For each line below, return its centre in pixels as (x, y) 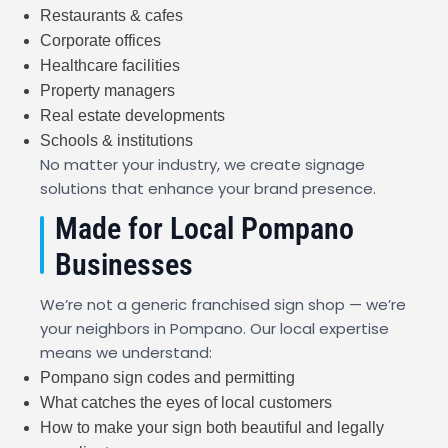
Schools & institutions (116, 141)
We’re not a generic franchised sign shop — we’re (223, 305)
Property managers (107, 91)
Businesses (124, 265)
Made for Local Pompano (204, 229)
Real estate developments (132, 116)
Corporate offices (100, 41)
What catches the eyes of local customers (186, 403)
